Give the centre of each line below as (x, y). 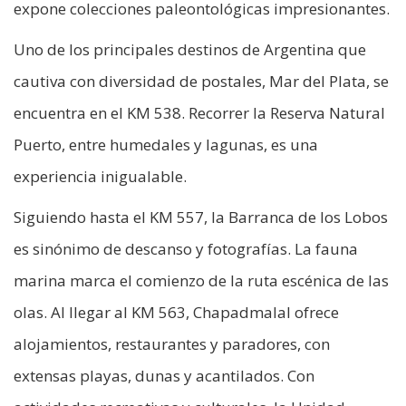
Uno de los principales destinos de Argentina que (190, 50)
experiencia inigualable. (100, 177)
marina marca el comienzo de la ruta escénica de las (201, 281)
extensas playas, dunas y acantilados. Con (164, 376)
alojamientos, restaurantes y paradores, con (172, 344)
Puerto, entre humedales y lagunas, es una (166, 145)
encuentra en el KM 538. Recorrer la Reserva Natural (199, 113)
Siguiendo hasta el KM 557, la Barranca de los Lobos (201, 217)
